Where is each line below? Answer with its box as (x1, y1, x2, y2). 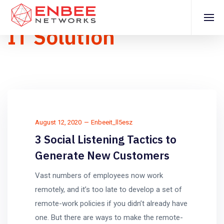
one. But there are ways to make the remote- (35, 213, 183, 222)
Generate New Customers (35, 148, 169, 162)
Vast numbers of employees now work (35, 171, 163, 180)
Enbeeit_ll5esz (91, 118, 132, 126)
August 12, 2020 (35, 118, 81, 126)
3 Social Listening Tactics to (35, 132, 176, 146)
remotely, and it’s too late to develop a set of (35, 185, 182, 194)
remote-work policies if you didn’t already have (35, 199, 187, 208)
